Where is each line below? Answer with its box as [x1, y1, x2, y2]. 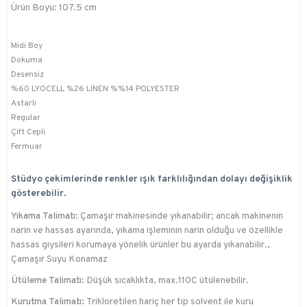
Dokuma [11, 55, 42, 66]
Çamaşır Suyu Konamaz [11, 254, 108, 266]
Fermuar [11, 141, 42, 153]
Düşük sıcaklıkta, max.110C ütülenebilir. [84, 275, 249, 287]
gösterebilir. [11, 188, 66, 200]
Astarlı [11, 98, 36, 110]
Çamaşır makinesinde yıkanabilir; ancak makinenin [78, 210, 283, 223]
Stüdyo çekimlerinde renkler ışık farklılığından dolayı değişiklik [11, 173, 293, 186]
